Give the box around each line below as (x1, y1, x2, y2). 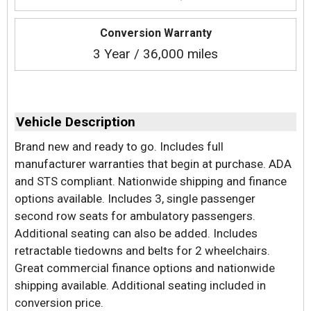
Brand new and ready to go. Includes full (15, 140, 224, 153)
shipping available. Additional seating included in (15, 278, 266, 292)
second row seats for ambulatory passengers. (15, 209, 255, 223)
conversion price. (15, 296, 103, 310)
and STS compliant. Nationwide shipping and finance (15, 174, 287, 188)
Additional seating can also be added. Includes (15, 226, 258, 240)
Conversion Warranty (99, 26, 212, 40)
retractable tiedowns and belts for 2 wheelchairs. (15, 244, 270, 258)
